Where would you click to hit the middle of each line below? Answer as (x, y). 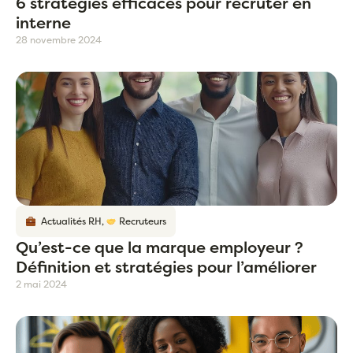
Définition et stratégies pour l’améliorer (166, 267)
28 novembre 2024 (59, 40)
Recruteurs (142, 221)
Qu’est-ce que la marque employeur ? (160, 247)
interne (43, 23)
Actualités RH (69, 221)
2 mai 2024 (41, 284)
